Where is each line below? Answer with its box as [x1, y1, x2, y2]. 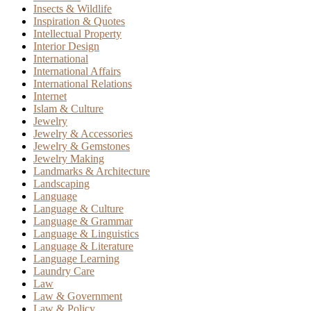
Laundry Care [33, 264, 94, 277]
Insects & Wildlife [33, 2, 112, 15]
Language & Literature [33, 239, 133, 252]
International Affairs [33, 65, 121, 77]
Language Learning [33, 252, 119, 264]
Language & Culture [33, 202, 124, 215]
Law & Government [33, 289, 122, 302]
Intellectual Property [33, 27, 121, 40]
